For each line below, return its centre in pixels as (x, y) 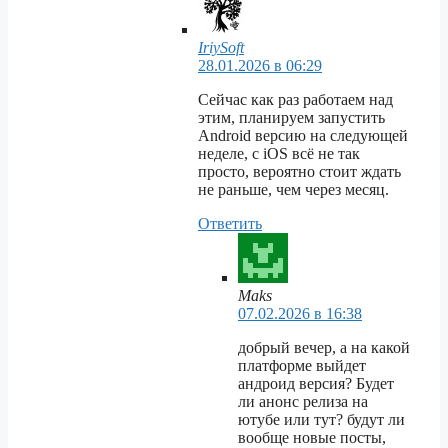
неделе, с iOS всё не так (279, 154)
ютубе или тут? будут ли (321, 420)
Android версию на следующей (303, 136)
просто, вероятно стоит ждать (299, 172)
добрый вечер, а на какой (324, 348)
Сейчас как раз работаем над (295, 100)
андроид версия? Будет (316, 384)
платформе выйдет (302, 366)
